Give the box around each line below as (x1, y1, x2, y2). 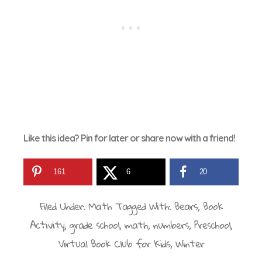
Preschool (194, 216, 230, 235)
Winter (175, 235, 204, 253)
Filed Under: (39, 197, 88, 216)
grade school (70, 216, 119, 235)
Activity (30, 216, 64, 235)
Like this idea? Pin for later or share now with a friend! (23, 132, 235, 144)
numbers (153, 216, 189, 235)
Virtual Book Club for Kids (58, 235, 170, 253)
